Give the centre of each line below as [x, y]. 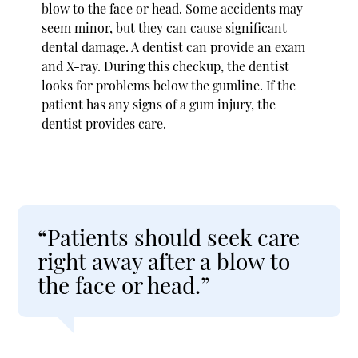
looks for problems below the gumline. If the [169, 85]
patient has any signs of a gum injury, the [159, 104]
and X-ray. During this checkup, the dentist [166, 66]
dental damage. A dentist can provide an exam [174, 46]
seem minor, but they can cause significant [165, 27]
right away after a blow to [164, 261]
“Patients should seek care [169, 237]
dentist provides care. [104, 123]
